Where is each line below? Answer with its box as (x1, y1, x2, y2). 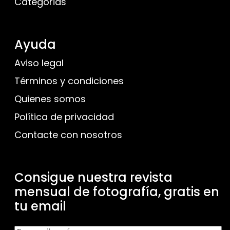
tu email (14, 198, 66, 215)
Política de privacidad (14, 110, 114, 124)
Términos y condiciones (14, 74, 124, 88)
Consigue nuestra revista (14, 169, 172, 186)
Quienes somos (14, 92, 86, 106)
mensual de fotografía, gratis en (14, 183, 219, 201)
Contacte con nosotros (14, 128, 122, 142)
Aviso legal (14, 56, 64, 70)
